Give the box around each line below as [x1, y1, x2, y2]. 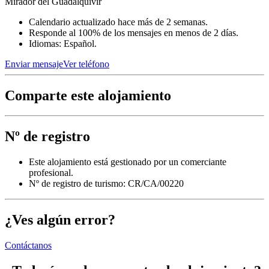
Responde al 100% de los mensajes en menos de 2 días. [29, 27, 238, 38]
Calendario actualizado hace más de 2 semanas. [29, 16, 208, 27]
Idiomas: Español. [29, 38, 97, 49]
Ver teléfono [63, 58, 109, 69]
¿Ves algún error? [5, 212, 115, 228]
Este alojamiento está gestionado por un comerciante [29, 157, 226, 168]
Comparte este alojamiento [5, 87, 171, 103]
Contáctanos [5, 240, 52, 251]
